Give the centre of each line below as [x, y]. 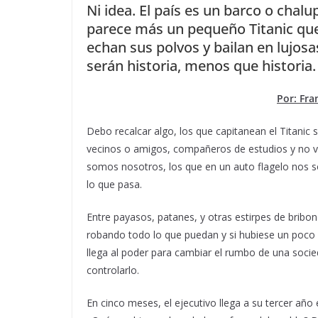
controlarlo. [113, 270]
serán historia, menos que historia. [201, 65]
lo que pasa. [114, 184]
